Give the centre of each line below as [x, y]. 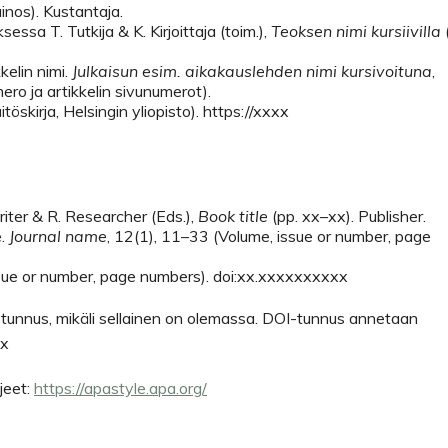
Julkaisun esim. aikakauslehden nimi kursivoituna [252, 71]
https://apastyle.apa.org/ [120, 388]
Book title [235, 216]
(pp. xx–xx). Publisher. [349, 216]
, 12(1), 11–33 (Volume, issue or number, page [269, 236]
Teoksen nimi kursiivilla [356, 31]
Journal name [58, 236]
